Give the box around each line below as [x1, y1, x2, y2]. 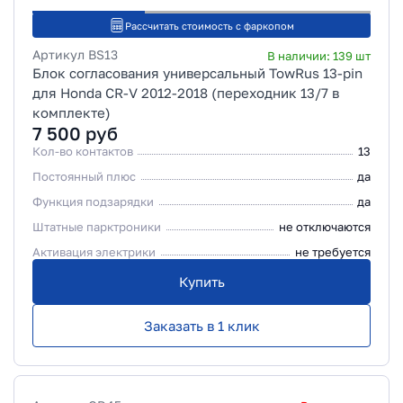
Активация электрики [32, 245, 156, 259]
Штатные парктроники [32, 219, 161, 234]
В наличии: [267, 49, 333, 63]
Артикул [32, 47, 88, 62]
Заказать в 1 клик [143, 318, 260, 334]
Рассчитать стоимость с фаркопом [125, 19, 294, 31]
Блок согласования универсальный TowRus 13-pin [32, 65, 363, 81]
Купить [178, 273, 225, 290]
